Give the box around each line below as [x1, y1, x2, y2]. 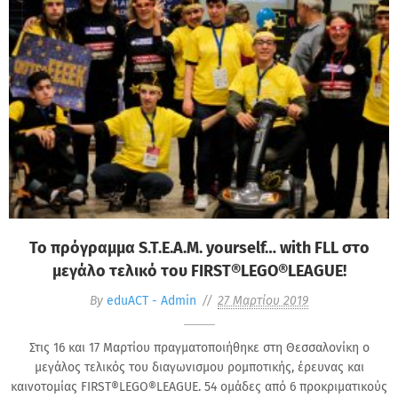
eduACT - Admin [107, 292, 196, 308]
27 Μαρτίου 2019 [218, 292, 308, 308]
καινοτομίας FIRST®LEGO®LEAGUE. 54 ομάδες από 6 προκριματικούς [11, 378, 387, 394]
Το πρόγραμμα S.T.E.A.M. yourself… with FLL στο [28, 237, 370, 258]
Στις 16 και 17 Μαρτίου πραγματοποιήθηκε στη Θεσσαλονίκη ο [28, 339, 370, 355]
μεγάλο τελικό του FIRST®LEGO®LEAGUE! [52, 260, 346, 281]
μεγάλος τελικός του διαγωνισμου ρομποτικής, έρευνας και [34, 359, 364, 375]
